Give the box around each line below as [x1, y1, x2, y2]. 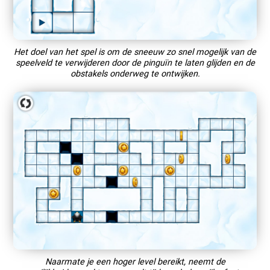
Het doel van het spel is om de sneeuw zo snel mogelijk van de [14, 46, 256, 57]
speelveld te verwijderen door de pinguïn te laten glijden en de [15, 57, 255, 68]
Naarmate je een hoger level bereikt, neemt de [45, 256, 225, 267]
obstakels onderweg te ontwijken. [70, 68, 200, 79]
